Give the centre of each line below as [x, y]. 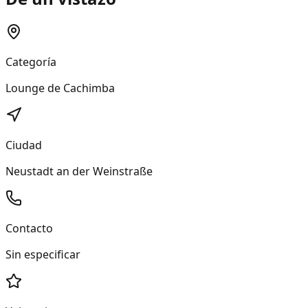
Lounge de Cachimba [60, 88]
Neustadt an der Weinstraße [79, 171]
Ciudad [24, 145]
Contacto [29, 228]
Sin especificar [43, 254]
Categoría [31, 62]
